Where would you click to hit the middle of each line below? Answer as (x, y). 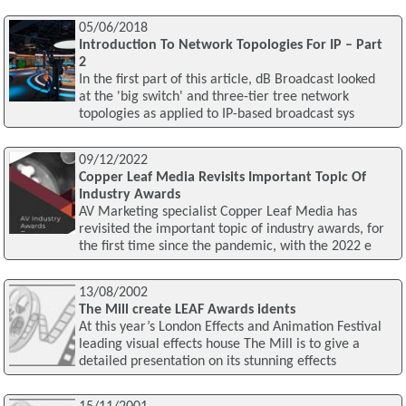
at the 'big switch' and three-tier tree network (213, 97)
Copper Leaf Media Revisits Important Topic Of (222, 177)
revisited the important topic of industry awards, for (231, 229)
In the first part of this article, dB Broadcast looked (227, 80)
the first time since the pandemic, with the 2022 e (225, 246)
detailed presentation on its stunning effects (207, 361)
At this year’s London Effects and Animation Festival (230, 327)
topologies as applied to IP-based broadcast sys (216, 115)
